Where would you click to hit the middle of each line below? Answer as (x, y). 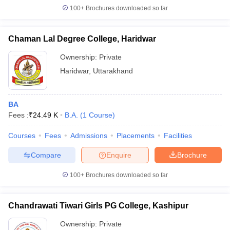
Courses (22, 136)
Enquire (119, 155)
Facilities (178, 136)
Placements (136, 136)
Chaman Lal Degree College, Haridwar (82, 39)
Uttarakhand (113, 71)
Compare (46, 155)
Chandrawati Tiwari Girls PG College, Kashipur (98, 206)
